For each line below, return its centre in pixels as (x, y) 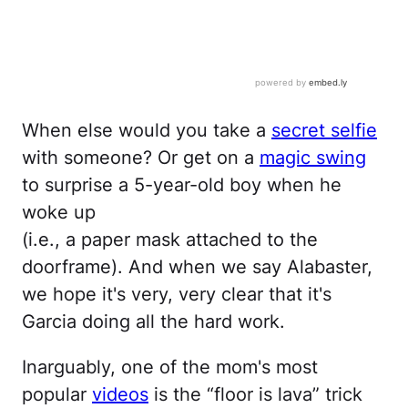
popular (57, 395)
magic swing (313, 158)
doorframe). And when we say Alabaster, (197, 267)
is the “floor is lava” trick (255, 395)
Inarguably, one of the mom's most (170, 367)
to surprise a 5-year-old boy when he (182, 185)
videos (120, 395)
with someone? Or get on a (141, 158)
